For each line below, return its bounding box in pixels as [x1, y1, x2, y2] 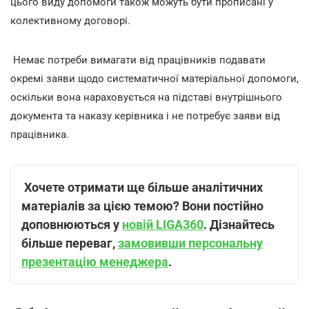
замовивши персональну [118, 236, 263, 250]
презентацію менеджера [21, 255, 168, 269]
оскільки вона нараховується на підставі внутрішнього [10, 91, 282, 103]
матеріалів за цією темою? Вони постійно [21, 199, 263, 213]
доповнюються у [21, 217, 122, 232]
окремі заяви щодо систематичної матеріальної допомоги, [10, 72, 299, 85]
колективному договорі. [10, 14, 130, 27]
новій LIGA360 [122, 217, 203, 232]
